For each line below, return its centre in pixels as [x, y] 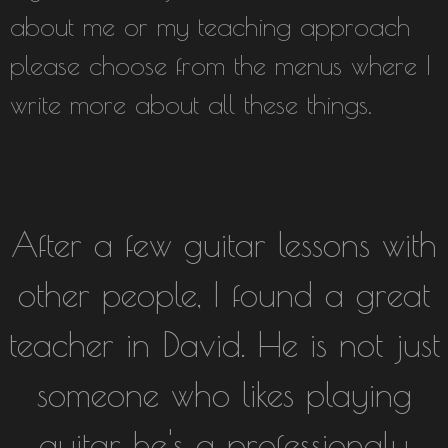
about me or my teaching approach [210, 26]
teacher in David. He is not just [224, 344]
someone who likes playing [224, 394]
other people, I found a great [224, 294]
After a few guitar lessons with [224, 244]
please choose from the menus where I [220, 65]
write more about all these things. [191, 104]
